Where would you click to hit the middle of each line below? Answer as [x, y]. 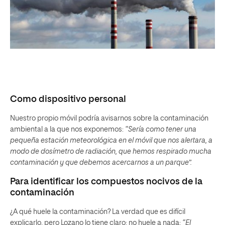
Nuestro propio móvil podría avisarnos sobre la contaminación [109, 118]
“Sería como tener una [161, 129]
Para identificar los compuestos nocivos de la [106, 182]
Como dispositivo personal [68, 99]
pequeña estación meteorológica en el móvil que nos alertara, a [111, 140]
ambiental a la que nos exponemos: [68, 129]
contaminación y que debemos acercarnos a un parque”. [101, 162]
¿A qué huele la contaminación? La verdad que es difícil [98, 212]
